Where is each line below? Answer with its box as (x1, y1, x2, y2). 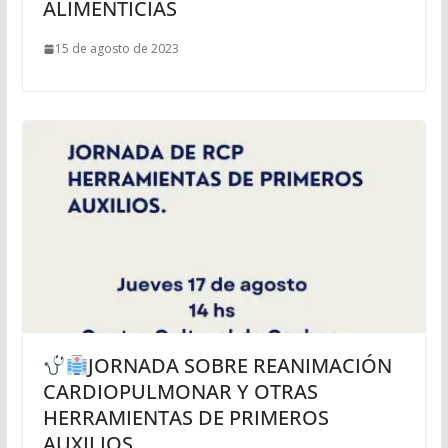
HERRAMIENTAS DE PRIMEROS (42, 403, 329, 431)
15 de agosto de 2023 (54, 40, 179, 58)
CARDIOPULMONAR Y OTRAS (42, 377, 318, 405)
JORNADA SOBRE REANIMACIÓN (88, 351, 393, 379)
